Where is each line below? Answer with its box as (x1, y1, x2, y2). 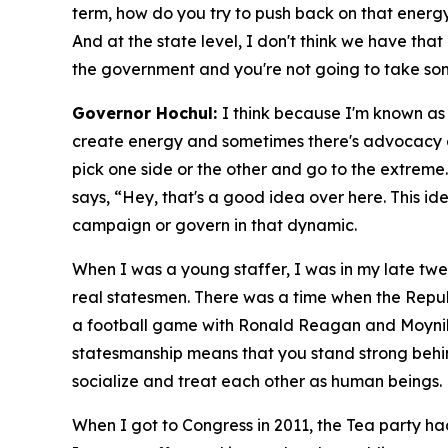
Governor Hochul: (72, 103, 222, 124)
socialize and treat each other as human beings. (72, 371, 442, 392)
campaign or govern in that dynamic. (72, 215, 357, 236)
